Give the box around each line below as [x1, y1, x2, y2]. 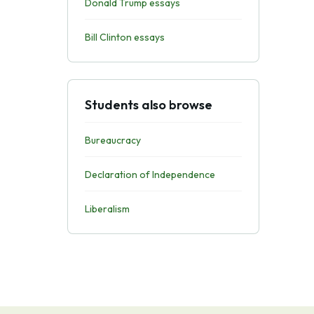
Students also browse [84, 97, 212, 113]
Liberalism [84, 203, 130, 215]
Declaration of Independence [84, 168, 215, 181]
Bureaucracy [84, 134, 141, 146]
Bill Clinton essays [84, 31, 165, 43]
